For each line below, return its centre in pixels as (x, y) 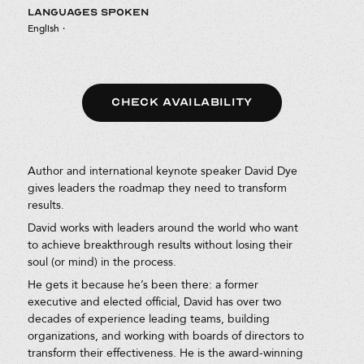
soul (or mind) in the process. (102, 262)
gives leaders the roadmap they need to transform (157, 188)
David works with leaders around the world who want (162, 227)
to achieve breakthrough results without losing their (160, 245)
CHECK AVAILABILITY (182, 102)
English (43, 29)
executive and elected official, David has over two (154, 302)
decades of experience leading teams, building (148, 319)
